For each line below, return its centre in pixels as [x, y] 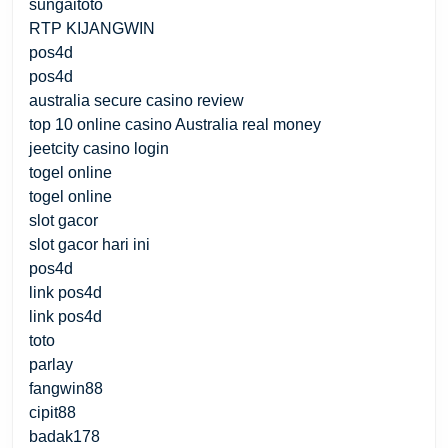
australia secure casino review [136, 100]
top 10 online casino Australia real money [175, 124]
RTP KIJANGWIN [92, 28]
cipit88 [52, 412]
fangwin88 [66, 388]
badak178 [64, 436]
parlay [51, 364]
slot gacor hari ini [89, 244]
